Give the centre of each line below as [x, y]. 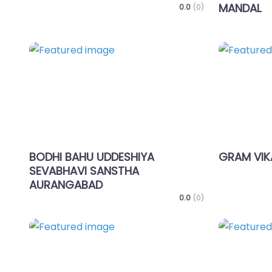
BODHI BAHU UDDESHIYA [92, 157]
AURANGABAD [66, 185]
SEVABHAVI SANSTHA [84, 171]
